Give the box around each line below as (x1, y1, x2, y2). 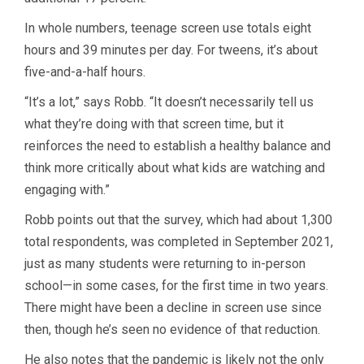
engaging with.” (24, 181, 110, 197)
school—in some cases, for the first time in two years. (24, 277, 328, 293)
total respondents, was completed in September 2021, (24, 233, 333, 249)
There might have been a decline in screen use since (24, 299, 322, 315)
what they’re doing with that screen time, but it (24, 115, 284, 132)
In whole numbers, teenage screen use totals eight (24, 19, 311, 36)
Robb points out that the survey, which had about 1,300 (24, 211, 332, 227)
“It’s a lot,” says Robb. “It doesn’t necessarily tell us (24, 93, 314, 110)
